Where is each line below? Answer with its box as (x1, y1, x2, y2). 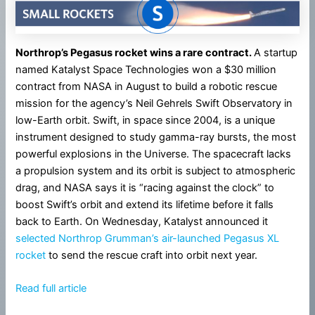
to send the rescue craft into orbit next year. (46, 249, 258, 262)
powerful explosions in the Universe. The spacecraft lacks (15, 148, 292, 161)
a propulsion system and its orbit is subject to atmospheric (15, 165, 296, 178)
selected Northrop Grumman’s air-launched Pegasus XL (15, 232, 280, 245)
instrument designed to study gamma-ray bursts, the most (15, 131, 297, 144)
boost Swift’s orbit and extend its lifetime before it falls (15, 198, 274, 212)
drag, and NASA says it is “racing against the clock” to (15, 181, 275, 195)
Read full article (15, 282, 87, 295)
